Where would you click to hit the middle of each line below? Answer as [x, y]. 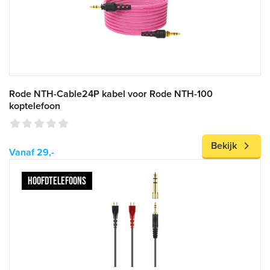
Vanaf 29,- [32, 152]
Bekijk [224, 146]
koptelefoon [35, 106]
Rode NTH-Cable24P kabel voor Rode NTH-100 [111, 94]
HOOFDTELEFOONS [57, 181]
